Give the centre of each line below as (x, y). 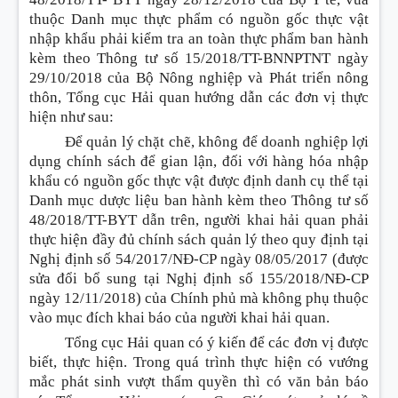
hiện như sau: (72, 117)
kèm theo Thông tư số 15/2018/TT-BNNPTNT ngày (199, 58)
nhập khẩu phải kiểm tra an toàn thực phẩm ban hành (199, 39)
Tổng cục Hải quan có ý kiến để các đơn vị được (217, 342)
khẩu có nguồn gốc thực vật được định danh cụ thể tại (199, 181)
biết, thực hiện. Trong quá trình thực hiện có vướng (199, 362)
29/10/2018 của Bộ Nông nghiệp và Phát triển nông (199, 78)
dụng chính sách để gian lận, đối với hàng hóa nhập (199, 161)
